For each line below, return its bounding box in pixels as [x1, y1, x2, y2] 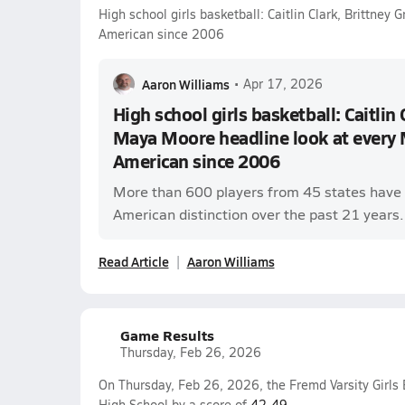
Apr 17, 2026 [242, 75, 323, 92]
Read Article [98, 252, 169, 270]
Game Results [119, 325, 214, 345]
